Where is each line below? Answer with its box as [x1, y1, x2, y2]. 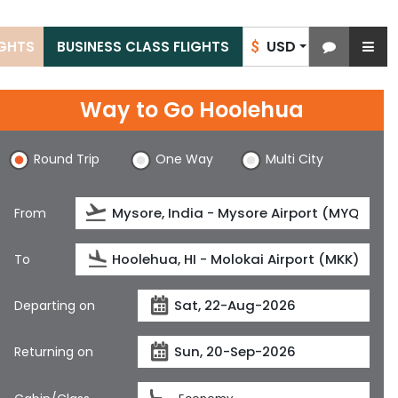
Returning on [14, 342, 93, 361]
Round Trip [34, 150, 99, 168]
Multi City [266, 150, 324, 168]
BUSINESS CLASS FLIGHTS [57, 37, 229, 56]
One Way [155, 150, 213, 168]
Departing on [14, 296, 95, 314]
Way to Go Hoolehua [80, 95, 304, 124]
